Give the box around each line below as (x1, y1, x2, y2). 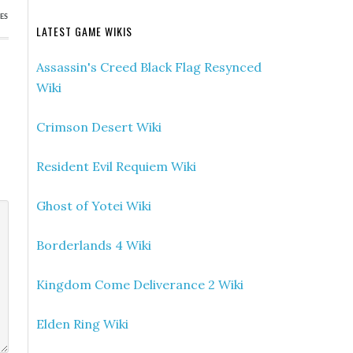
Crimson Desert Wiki (36, 119, 162, 135)
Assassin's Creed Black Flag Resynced (36, 59, 262, 75)
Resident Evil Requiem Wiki (36, 158, 196, 174)
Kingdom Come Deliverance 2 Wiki (36, 277, 243, 292)
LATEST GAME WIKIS (36, 23, 132, 39)
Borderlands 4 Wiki (36, 237, 151, 253)
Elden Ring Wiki (36, 316, 128, 332)
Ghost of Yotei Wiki (36, 198, 151, 214)
